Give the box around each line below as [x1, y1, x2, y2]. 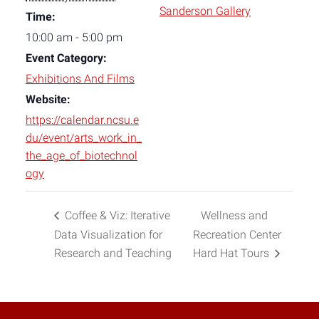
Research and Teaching [54, 246, 172, 260]
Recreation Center [193, 227, 282, 241]
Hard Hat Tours [193, 246, 273, 260]
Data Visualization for [54, 227, 162, 241]
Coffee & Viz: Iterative [62, 209, 170, 223]
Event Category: [26, 51, 107, 65]
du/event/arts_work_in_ [26, 131, 142, 145]
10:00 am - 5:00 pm [26, 31, 122, 44]
